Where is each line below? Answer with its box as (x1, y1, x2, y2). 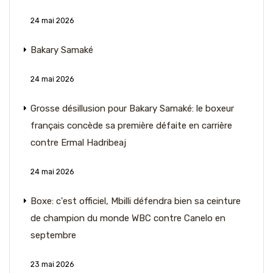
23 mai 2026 (30, 260, 74, 269)
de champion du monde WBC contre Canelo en (30, 212, 225, 224)
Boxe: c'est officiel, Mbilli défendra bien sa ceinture (30, 195, 241, 207)
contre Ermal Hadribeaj (30, 136, 126, 148)
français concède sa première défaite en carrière (30, 119, 232, 131)
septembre (30, 229, 76, 241)
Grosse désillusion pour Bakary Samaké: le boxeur (30, 102, 234, 114)
